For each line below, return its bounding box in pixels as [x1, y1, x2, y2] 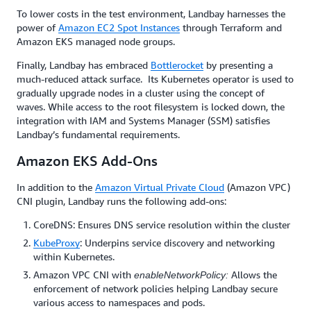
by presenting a [203, 58, 273, 71]
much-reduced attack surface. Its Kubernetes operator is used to [17, 72, 294, 85]
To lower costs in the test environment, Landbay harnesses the [17, 7, 285, 19]
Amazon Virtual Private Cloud [95, 180, 224, 193]
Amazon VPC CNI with [33, 268, 134, 280]
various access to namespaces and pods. [33, 296, 205, 308]
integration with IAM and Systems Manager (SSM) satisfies [17, 114, 270, 126]
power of [17, 21, 58, 33]
